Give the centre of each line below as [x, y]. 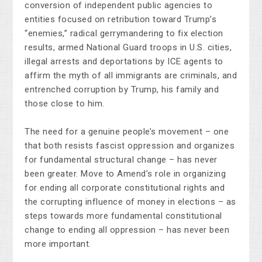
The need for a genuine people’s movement [115, 132]
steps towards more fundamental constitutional [123, 216]
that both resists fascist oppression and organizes [130, 146]
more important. [58, 244]
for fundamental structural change [97, 160]
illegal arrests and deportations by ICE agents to [124, 62]
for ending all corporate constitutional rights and [125, 188]
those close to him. [65, 104]
